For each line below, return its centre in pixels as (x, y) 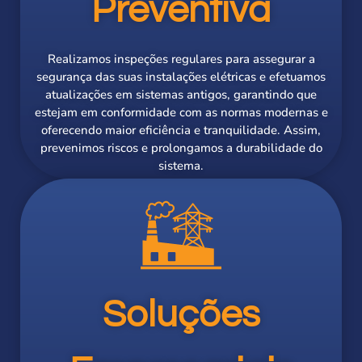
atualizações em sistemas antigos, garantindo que (181, 95)
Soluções (181, 315)
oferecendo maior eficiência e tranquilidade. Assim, (181, 130)
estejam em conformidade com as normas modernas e (181, 113)
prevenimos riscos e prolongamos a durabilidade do (181, 148)
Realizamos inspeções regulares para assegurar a (181, 59)
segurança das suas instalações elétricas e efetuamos (181, 77)
